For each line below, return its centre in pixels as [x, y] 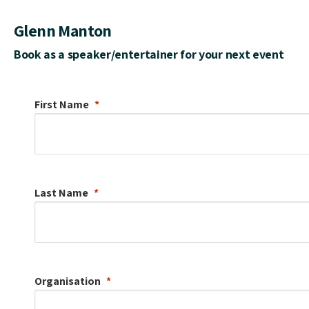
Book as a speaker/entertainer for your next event [149, 54]
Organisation [68, 281]
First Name [62, 104]
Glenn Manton [63, 30]
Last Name [61, 192]
